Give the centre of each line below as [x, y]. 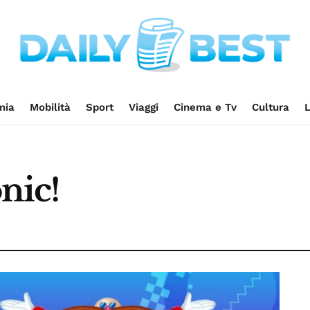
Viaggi [143, 107]
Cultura [270, 107]
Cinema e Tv [205, 107]
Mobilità [50, 107]
